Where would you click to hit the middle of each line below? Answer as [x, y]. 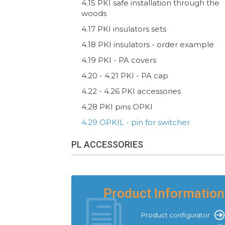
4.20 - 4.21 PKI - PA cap [125, 75]
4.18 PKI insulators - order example [148, 44]
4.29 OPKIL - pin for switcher [136, 122]
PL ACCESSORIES [107, 144]
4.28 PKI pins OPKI [117, 106]
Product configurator [176, 215]
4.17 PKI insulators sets [124, 29]
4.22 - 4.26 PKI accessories [131, 91]
